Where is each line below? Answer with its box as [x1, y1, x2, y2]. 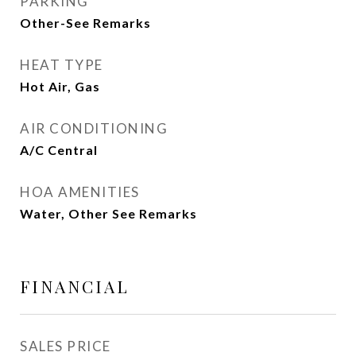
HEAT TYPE [20, 56, 103, 73]
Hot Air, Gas [20, 79, 100, 94]
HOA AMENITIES [20, 184, 140, 200]
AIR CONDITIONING [20, 120, 168, 137]
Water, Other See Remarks [20, 206, 197, 221]
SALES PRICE [20, 338, 111, 354]
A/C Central [20, 142, 98, 157]
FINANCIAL [20, 275, 130, 297]
